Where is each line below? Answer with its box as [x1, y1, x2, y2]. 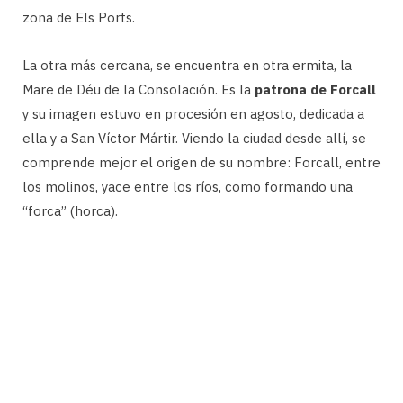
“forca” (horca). [22, 201, 118, 219]
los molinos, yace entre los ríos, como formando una [22, 177, 353, 195]
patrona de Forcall [255, 80, 376, 98]
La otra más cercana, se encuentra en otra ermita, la [22, 56, 352, 74]
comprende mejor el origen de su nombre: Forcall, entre [22, 153, 381, 171]
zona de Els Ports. [22, 8, 135, 26]
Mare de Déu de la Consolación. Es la [22, 80, 255, 98]
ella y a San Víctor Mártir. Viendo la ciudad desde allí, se [22, 129, 366, 147]
